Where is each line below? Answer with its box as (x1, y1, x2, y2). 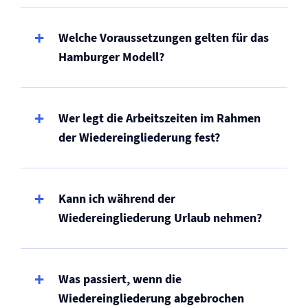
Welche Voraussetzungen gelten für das (58, 30, 269, 45)
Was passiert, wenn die (58, 271, 181, 287)
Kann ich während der (58, 190, 175, 206)
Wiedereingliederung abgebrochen (58, 290, 244, 306)
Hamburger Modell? (58, 49, 164, 65)
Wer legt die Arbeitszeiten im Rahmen (58, 110, 261, 126)
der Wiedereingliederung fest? (58, 129, 220, 145)
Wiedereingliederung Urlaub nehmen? (58, 210, 262, 225)
